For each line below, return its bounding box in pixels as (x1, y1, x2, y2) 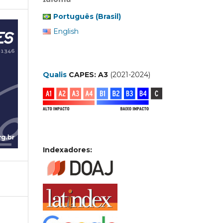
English (53, 27, 79, 36)
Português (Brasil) (53, 12, 121, 21)
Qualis (43, 70, 67, 80)
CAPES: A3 (67, 70, 108, 80)
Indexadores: (43, 145, 92, 154)
